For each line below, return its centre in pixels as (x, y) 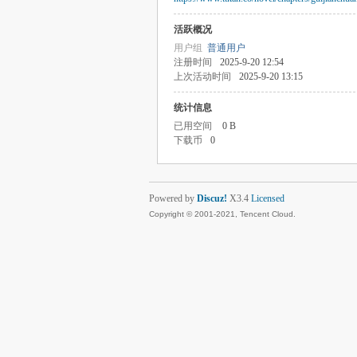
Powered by (173, 198)
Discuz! (212, 198)
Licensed (268, 198)
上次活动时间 (202, 76)
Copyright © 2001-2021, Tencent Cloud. (222, 214)
